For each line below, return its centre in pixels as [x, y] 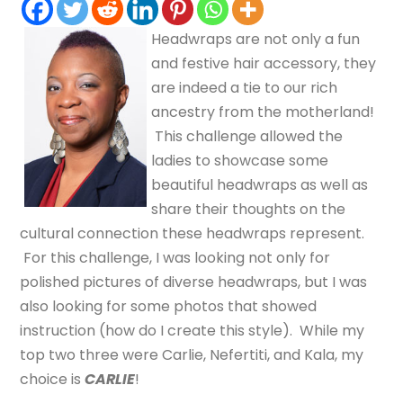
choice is [53, 379]
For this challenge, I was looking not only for [175, 257]
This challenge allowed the [247, 136]
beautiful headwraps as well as [260, 184]
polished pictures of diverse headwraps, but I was [194, 282]
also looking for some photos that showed [169, 306]
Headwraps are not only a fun [256, 39]
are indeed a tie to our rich [245, 87]
